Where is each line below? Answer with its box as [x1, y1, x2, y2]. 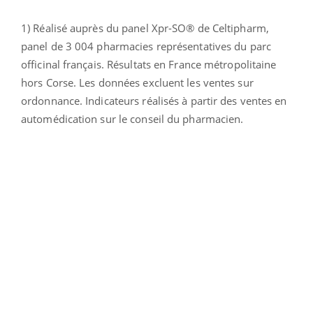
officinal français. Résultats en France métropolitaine [21, 57, 277, 71]
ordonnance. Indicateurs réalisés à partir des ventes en [21, 93, 287, 108]
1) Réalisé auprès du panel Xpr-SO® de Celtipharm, [21, 20, 269, 35]
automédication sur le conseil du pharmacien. [21, 111, 244, 126]
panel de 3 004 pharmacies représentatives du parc [21, 38, 271, 53]
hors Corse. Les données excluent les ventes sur [21, 75, 254, 89]
